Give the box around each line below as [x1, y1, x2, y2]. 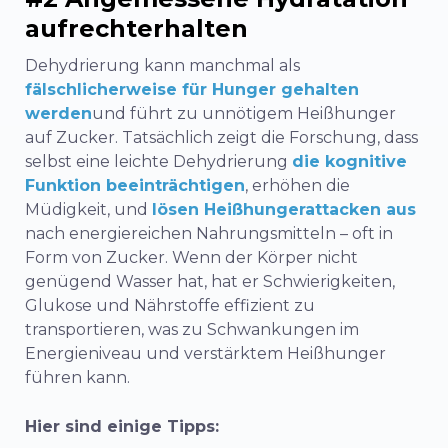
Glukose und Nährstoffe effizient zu [25, 295, 315, 315]
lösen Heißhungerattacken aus [152, 199, 416, 219]
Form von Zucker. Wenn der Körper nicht [25, 247, 358, 267]
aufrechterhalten [25, 13, 248, 43]
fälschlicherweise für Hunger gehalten [25, 79, 359, 99]
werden [25, 103, 92, 123]
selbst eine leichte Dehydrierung [25, 151, 292, 171]
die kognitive [292, 151, 407, 171]
